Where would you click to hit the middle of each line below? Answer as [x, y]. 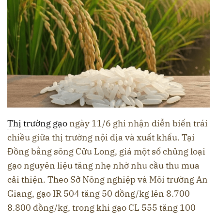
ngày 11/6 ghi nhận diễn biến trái [138, 123]
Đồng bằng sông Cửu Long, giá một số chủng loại [106, 151]
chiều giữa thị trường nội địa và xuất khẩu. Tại [101, 137]
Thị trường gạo [37, 123]
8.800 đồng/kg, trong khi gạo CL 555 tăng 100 [101, 207]
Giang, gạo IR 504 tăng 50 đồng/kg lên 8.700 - [101, 193]
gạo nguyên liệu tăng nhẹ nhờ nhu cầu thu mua [103, 165]
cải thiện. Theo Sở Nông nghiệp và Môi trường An [108, 179]
